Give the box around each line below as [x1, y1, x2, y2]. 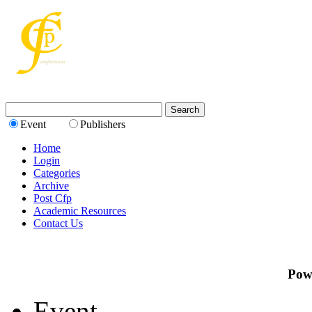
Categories [33, 167, 80, 180]
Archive [33, 180, 69, 192]
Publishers [80, 118, 125, 131]
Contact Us [33, 217, 83, 230]
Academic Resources [33, 205, 126, 217]
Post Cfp [33, 192, 72, 205]
